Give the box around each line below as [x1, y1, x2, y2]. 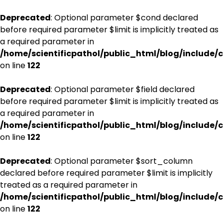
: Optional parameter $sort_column [51, 155, 193, 167]
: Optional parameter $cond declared [51, 12, 198, 23]
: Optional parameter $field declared [51, 84, 195, 95]
